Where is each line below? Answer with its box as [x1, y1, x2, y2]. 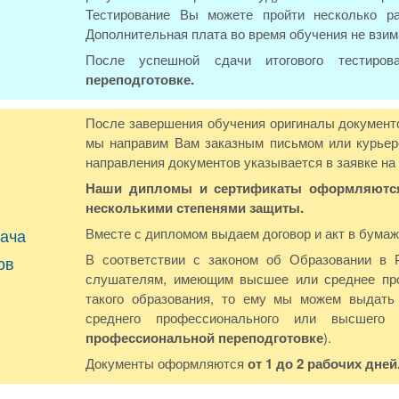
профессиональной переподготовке [85, 328, 323, 347]
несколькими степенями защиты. [85, 198, 304, 217]
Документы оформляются [85, 354, 248, 372]
